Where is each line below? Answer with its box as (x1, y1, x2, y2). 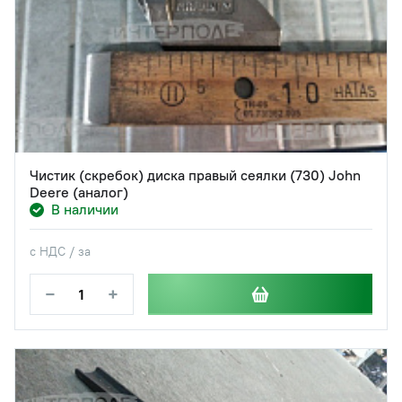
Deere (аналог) (30, 183, 128, 202)
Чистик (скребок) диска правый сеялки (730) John (30, 166, 361, 185)
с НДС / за (30, 243, 91, 260)
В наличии (51, 200, 118, 219)
